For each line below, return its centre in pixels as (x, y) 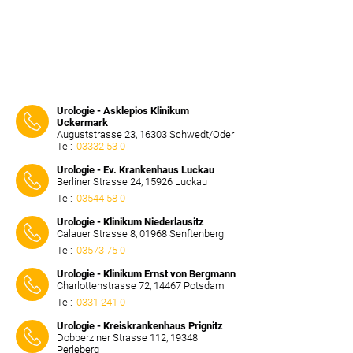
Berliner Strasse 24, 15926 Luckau (132, 182)
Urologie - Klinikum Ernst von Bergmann (146, 274)
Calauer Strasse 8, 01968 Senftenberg (140, 234)
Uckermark (82, 123)
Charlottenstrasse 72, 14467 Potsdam (141, 286)
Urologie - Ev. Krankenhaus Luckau (136, 170)
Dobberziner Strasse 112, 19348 (127, 338)
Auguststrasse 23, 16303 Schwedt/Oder (145, 134)
